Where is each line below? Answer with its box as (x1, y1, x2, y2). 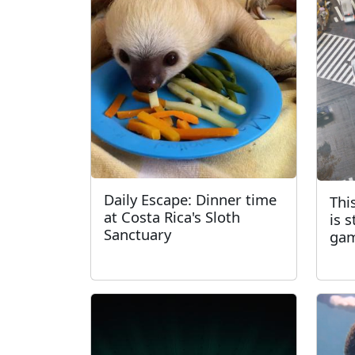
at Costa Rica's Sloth (104, 207, 240, 227)
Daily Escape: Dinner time (104, 189, 277, 209)
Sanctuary (104, 224, 171, 244)
